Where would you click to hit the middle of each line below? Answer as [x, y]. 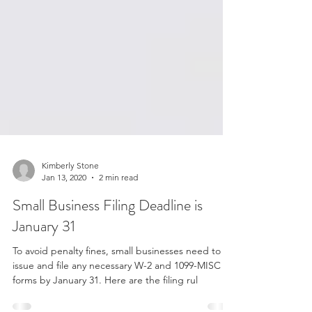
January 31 [44, 282]
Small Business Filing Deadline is [108, 261]
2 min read [118, 233]
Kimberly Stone [70, 221]
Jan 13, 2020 [64, 233]
